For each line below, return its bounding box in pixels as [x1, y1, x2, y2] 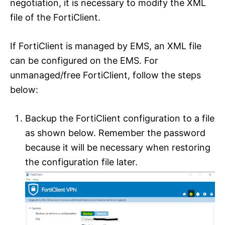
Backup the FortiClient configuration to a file [25, 113, 214, 124]
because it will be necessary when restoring [25, 142, 210, 153]
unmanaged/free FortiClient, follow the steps [10, 70, 201, 81]
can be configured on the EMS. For [10, 55, 158, 66]
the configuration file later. [25, 157, 138, 168]
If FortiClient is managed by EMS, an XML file [10, 41, 201, 52]
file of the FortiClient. [10, 12, 100, 23]
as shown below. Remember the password [25, 128, 205, 139]
